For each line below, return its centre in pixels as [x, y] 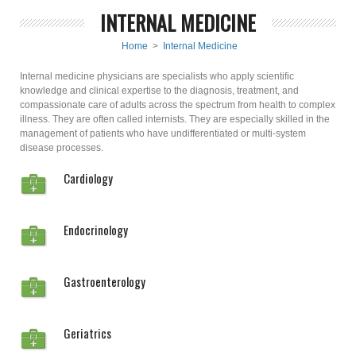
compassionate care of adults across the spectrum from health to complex [178, 105]
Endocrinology [96, 230]
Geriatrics [87, 333]
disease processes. [62, 148]
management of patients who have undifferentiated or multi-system [163, 133]
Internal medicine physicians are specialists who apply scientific [157, 76]
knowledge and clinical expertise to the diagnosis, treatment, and [159, 91]
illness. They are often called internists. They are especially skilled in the [175, 119]
